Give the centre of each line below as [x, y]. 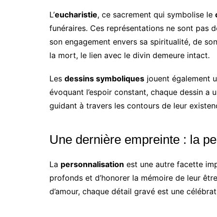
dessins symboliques [104, 79]
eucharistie [76, 15]
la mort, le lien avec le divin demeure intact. [130, 55]
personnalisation [92, 164]
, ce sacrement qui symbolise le [156, 15]
